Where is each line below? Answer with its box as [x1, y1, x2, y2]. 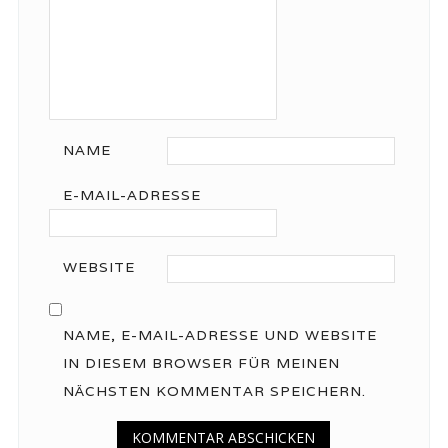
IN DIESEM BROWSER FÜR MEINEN [62, 353, 340, 372]
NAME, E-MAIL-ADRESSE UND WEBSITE [62, 325, 377, 344]
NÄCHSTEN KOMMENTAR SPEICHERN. [62, 381, 366, 400]
